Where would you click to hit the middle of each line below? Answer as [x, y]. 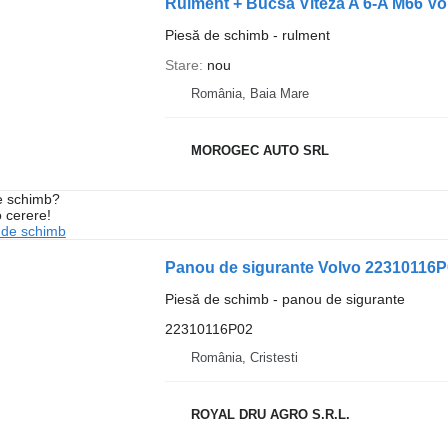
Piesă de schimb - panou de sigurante [284, 298]
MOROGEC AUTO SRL [259, 151]
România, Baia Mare [249, 93]
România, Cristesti [244, 357]
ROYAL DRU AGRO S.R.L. [270, 415]
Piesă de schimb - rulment [247, 34]
